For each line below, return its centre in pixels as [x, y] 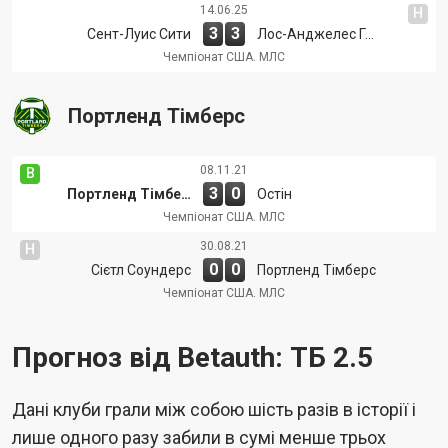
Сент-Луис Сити [139, 33]
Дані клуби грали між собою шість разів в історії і [214, 409]
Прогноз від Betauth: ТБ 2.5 [192, 357]
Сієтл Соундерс [141, 269]
